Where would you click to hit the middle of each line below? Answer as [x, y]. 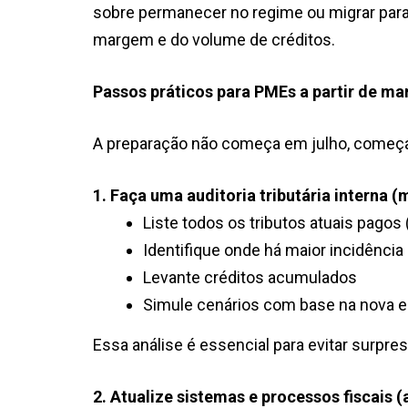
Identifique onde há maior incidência [273, 250]
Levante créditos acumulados [250, 277]
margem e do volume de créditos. [214, 39]
